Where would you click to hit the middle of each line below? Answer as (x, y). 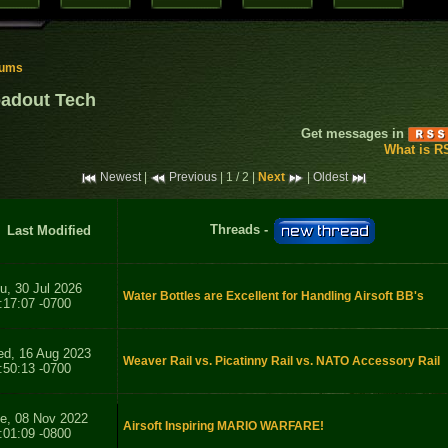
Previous (193, 177)
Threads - (240, 230)
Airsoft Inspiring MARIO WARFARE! (223, 426)
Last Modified (48, 231)
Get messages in (354, 134)
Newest (120, 177)
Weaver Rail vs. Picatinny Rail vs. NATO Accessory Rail (281, 361)
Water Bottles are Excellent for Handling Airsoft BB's (273, 296)
